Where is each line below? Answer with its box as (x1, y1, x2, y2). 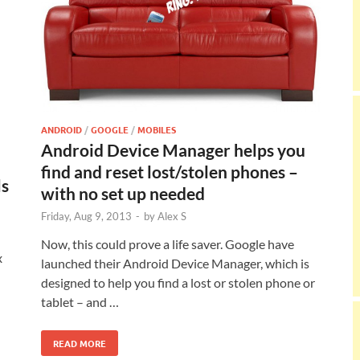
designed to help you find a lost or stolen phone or (41, 275, 315, 291)
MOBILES (137, 123, 176, 137)
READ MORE (53, 337, 106, 350)
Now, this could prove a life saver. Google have (41, 236, 294, 252)
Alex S (157, 210, 186, 223)
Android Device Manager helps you (41, 140, 305, 161)
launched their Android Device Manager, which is (41, 256, 309, 272)
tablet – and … (41, 294, 119, 310)
